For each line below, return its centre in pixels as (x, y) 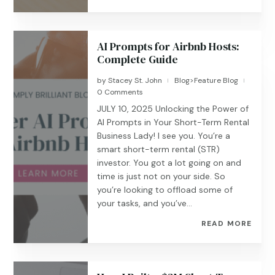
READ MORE (227, 223)
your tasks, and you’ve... (145, 203)
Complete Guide (138, 59)
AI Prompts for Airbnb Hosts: (168, 46)
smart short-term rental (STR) (159, 149)
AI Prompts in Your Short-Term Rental (173, 122)
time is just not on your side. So (161, 176)
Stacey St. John (135, 80)
